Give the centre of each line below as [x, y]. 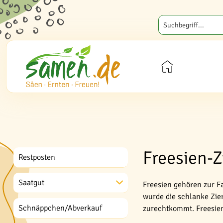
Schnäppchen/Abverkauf [60, 208]
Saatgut [31, 183]
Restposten [37, 157]
